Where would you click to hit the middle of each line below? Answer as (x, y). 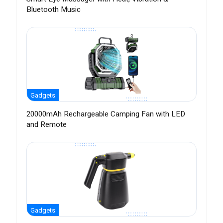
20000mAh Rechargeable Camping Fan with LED (106, 114)
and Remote (47, 125)
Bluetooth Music (54, 10)
